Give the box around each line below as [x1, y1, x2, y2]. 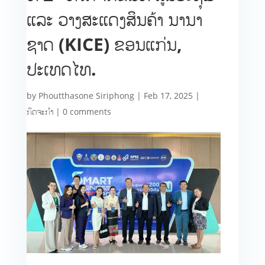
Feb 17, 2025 [143, 90, 193, 101]
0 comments [62, 106, 111, 117]
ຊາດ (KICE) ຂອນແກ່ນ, [26, 32, 182, 56]
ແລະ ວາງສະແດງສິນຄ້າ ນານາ [26, 7, 202, 31]
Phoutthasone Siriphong [38, 90, 134, 101]
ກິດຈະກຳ [26, 106, 53, 117]
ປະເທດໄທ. [26, 57, 96, 81]
